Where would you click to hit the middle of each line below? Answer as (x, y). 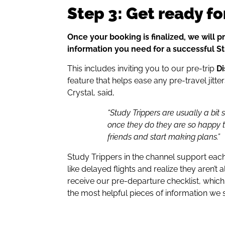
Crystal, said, (92, 92)
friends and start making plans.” (164, 137)
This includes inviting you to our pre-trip (142, 68)
